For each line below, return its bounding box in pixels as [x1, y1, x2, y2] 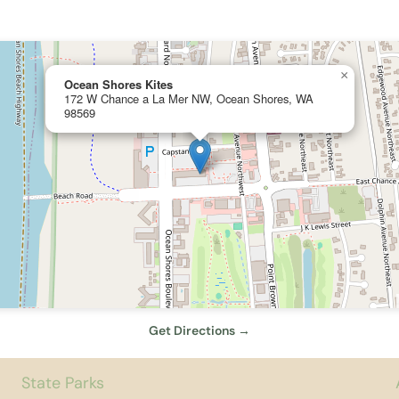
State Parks [20, 372, 104, 395]
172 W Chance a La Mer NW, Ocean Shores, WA [64, 89, 313, 107]
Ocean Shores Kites [64, 75, 173, 93]
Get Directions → [149, 322, 250, 338]
